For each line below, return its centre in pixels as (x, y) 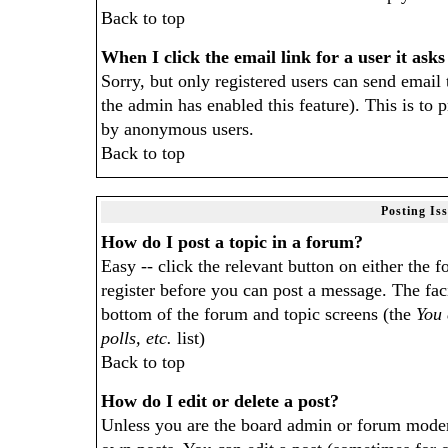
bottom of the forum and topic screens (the (258, 314)
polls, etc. (136, 338)
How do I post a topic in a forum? (232, 242)
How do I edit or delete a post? (220, 401)
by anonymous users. (177, 129)
